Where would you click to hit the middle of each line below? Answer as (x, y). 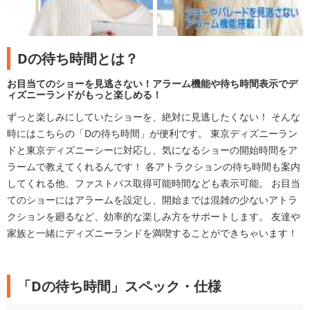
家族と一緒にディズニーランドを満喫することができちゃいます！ (152, 233)
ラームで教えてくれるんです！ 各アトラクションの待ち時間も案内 (154, 167)
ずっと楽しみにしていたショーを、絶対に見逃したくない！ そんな (154, 117)
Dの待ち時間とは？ (78, 59)
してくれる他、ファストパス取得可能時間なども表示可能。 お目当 (154, 183)
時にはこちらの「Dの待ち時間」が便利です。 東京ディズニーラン (152, 134)
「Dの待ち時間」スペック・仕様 (119, 286)
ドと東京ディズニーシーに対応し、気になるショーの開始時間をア (152, 150)
